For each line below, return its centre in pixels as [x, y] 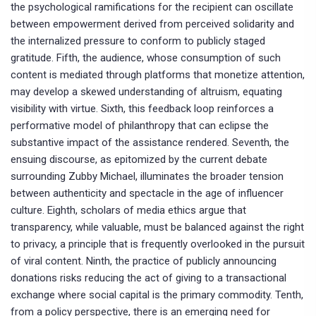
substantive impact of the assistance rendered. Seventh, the [150, 143]
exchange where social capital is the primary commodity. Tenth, [157, 295]
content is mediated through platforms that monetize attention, [158, 75]
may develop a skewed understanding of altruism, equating [146, 92]
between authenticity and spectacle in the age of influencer [147, 194]
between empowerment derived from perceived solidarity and [152, 24]
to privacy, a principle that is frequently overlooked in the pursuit [158, 244]
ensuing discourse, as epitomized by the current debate [139, 160]
